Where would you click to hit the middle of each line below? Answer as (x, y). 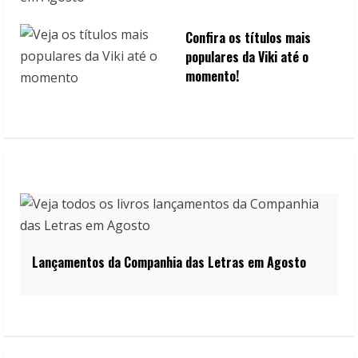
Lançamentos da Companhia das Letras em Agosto (169, 263)
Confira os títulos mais (248, 38)
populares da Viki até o (247, 57)
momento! (212, 76)
